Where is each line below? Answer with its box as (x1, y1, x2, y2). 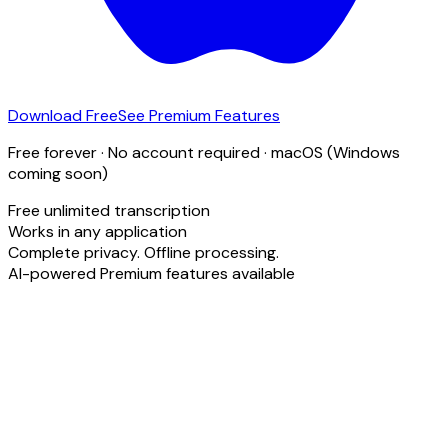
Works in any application (8, 220, 187, 242)
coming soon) (8, 162, 108, 184)
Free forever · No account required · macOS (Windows (8, 141, 400, 163)
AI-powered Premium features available (8, 262, 295, 284)
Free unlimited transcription (8, 199, 210, 221)
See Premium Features (118, 104, 280, 126)
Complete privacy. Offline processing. (8, 241, 279, 263)
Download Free (8, 104, 118, 126)
